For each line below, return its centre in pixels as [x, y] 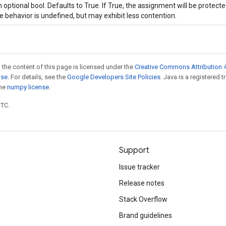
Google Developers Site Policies [114, 77]
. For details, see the [37, 77]
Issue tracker [139, 167]
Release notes [142, 183]
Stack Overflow [143, 199]
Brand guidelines [146, 215]
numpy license [28, 87]
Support [134, 150]
